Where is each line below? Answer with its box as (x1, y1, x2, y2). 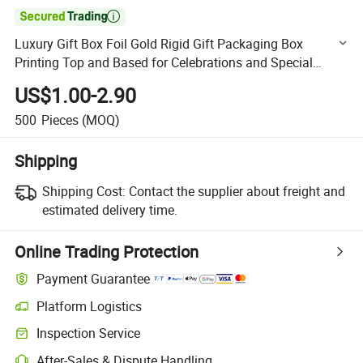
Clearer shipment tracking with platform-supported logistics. (14, 305, 316, 322)
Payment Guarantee (36, 270, 151, 288)
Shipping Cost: (41, 181, 126, 200)
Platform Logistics (36, 297, 143, 315)
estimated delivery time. (41, 200, 177, 219)
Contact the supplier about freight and (128, 181, 345, 200)
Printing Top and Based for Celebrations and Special (15, 53, 314, 72)
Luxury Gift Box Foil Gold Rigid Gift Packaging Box (15, 35, 304, 53)
